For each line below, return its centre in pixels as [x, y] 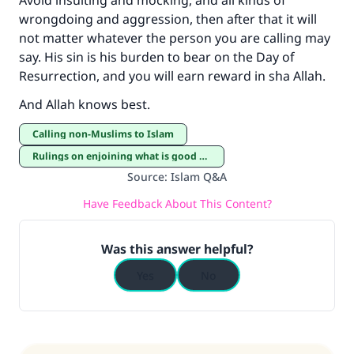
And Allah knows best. [85, 104]
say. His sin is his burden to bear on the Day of [156, 57]
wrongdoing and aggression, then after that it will [168, 19]
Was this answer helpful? [177, 249]
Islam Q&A [199, 177]
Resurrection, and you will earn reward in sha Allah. [174, 76]
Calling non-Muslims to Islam [106, 134]
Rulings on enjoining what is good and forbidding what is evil [119, 156]
